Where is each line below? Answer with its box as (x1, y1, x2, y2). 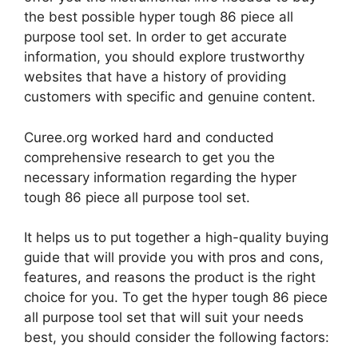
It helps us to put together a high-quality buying (24, 229, 328, 246)
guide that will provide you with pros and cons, (24, 249, 324, 266)
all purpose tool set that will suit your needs (24, 309, 304, 326)
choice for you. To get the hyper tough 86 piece (24, 289, 328, 306)
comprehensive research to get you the (24, 149, 275, 165)
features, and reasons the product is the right (24, 269, 316, 286)
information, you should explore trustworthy (24, 49, 304, 66)
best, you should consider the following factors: (24, 329, 329, 346)
